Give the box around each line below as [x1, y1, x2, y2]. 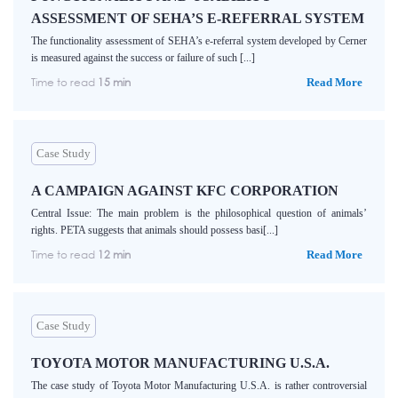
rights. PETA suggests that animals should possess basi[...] [31, 224, 278, 237]
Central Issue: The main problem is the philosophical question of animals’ [31, 207, 367, 220]
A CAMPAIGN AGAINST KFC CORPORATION [31, 183, 338, 199]
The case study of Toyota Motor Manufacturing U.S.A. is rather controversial [31, 379, 367, 393]
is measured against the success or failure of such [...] [31, 52, 255, 65]
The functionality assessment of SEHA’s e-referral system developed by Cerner [31, 35, 367, 48]
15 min [98, 76, 131, 90]
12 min [98, 248, 131, 262]
